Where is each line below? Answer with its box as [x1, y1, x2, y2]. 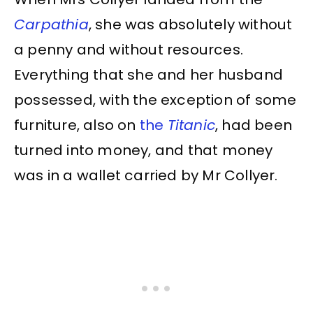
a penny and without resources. [14, 39, 244, 59]
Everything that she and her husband [14, 64, 284, 85]
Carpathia [14, 14, 89, 34]
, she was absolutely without [88, 14, 293, 34]
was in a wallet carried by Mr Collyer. [14, 165, 278, 185]
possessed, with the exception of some [14, 89, 297, 110]
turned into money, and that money [14, 140, 273, 160]
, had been [215, 115, 293, 135]
